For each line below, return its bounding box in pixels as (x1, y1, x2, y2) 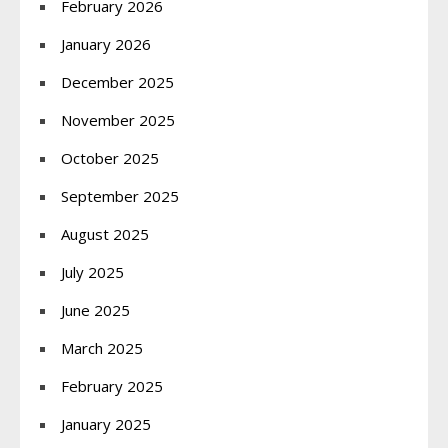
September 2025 (61, 185, 179, 206)
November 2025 (61, 109, 175, 130)
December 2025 (61, 71, 174, 92)
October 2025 (61, 147, 159, 168)
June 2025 (61, 299, 130, 320)
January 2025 (61, 413, 151, 434)
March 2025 (61, 337, 143, 358)
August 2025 (61, 223, 149, 244)
